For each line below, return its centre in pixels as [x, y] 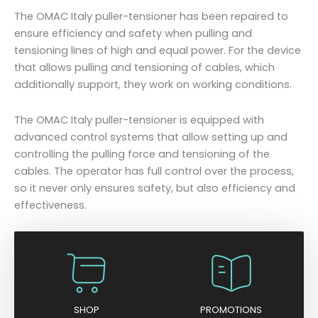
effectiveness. [50, 205]
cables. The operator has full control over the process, [154, 171]
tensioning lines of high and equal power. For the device [158, 51]
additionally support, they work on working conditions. [153, 85]
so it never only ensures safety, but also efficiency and [155, 188]
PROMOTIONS [231, 309]
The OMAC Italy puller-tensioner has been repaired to [151, 17]
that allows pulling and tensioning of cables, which [144, 68]
